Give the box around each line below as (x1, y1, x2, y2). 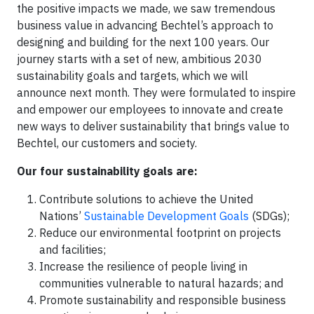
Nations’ (39, 208, 84, 223)
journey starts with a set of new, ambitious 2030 (17, 51, 262, 66)
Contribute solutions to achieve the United (39, 191, 253, 206)
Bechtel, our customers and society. (17, 135, 197, 150)
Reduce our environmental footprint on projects (39, 225, 281, 240)
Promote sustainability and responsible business (39, 292, 286, 307)
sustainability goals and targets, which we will (17, 68, 248, 83)
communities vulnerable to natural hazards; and (39, 275, 283, 290)
